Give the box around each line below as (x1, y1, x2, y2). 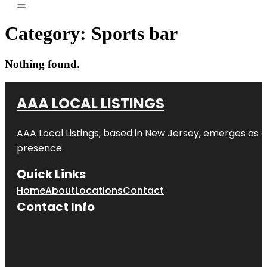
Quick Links (17, 165, 86, 182)
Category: (5, 23, 91, 45)
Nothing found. (5, 57, 80, 70)
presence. (17, 141, 64, 155)
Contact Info (17, 198, 95, 215)
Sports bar (91, 23, 178, 45)
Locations (75, 183, 123, 197)
